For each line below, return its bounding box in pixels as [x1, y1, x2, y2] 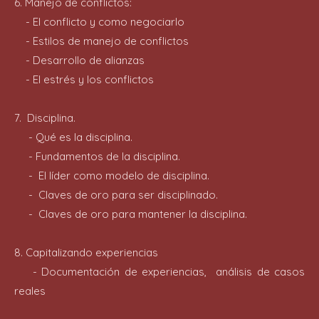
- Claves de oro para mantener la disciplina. [14, 207, 250, 221]
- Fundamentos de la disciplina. [14, 150, 180, 163]
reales [14, 284, 46, 298]
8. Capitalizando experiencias [14, 246, 158, 259]
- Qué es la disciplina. [14, 130, 132, 144]
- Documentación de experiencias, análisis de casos [14, 265, 305, 278]
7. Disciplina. [14, 111, 75, 125]
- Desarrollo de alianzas [14, 53, 145, 67]
